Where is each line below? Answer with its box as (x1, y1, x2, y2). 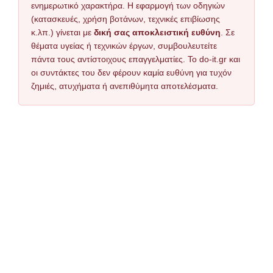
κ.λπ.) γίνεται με (31, 27, 94, 37)
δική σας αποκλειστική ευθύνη (94, 27, 221, 37)
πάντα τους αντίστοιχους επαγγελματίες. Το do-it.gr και (31, 54, 240, 64)
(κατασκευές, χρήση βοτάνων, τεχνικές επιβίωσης (31, 14, 220, 24)
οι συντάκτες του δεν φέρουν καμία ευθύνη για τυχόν (31, 68, 232, 77)
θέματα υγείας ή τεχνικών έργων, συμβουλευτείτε (31, 41, 217, 51)
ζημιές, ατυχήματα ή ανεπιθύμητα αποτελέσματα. (31, 81, 218, 91)
